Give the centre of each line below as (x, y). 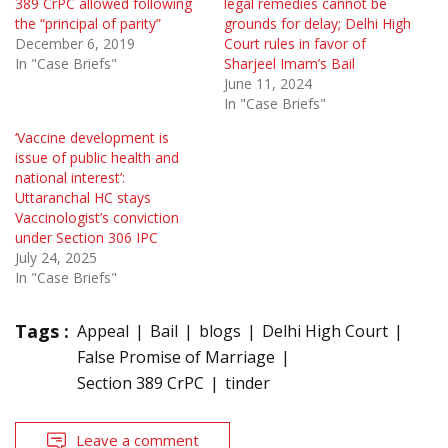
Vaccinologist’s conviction (97, 218)
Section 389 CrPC (140, 383)
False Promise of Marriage (176, 357)
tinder (247, 383)
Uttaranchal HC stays (83, 198)
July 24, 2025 (56, 258)
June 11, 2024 (268, 84)
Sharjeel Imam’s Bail (289, 64)
